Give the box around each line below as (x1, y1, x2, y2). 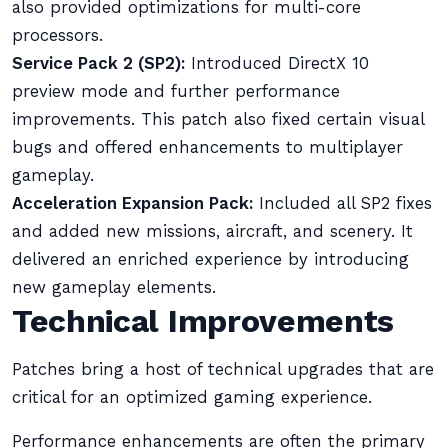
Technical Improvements (12, 302, 395, 340)
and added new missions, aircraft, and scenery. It (12, 222, 413, 241)
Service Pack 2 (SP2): (12, 54, 185, 73)
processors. (12, 26, 103, 45)
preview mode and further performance (12, 82, 340, 101)
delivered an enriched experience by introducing (12, 250, 409, 269)
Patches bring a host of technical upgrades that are (12, 360, 434, 379)
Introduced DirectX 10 (185, 54, 369, 73)
